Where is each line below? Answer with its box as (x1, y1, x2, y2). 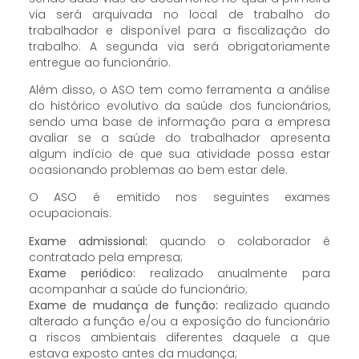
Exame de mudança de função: (28, 296, 224, 313)
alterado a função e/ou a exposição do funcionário (28, 313, 331, 329)
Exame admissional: (28, 232, 147, 249)
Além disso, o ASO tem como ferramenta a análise (28, 81, 331, 98)
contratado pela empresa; (28, 248, 183, 265)
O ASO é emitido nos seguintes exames (28, 189, 331, 206)
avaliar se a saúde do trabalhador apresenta (28, 129, 331, 146)
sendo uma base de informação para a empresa (28, 113, 331, 130)
